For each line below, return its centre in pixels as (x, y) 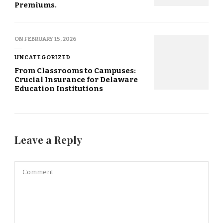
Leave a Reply (49, 140)
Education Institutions (59, 89)
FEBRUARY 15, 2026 (51, 39)
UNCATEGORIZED (43, 57)
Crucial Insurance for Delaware (76, 80)
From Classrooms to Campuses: (75, 71)
